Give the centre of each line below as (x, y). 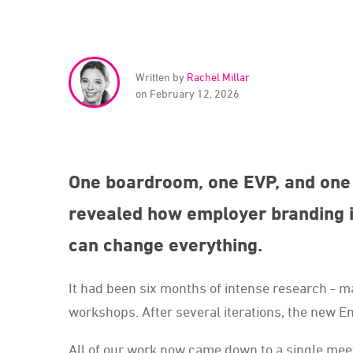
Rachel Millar (218, 77)
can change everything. (165, 245)
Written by (161, 77)
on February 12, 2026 (188, 93)
